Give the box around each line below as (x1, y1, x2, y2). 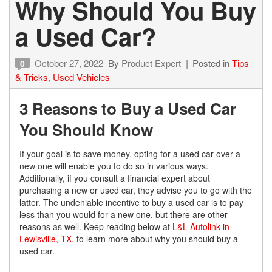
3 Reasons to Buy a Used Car (19, 97, 236, 120)
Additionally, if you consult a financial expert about (19, 172, 210, 185)
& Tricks (15, 70, 48, 84)
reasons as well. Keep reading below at (19, 220, 172, 233)
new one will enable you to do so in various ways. (19, 160, 208, 172)
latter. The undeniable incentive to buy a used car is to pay (19, 196, 243, 209)
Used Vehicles (53, 70, 110, 84)
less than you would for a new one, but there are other (19, 208, 228, 221)
